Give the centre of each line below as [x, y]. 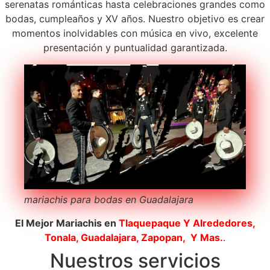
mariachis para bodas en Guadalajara [110, 199]
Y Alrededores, [218, 223]
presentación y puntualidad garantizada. [135, 47]
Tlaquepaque [149, 223]
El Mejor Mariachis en [67, 223]
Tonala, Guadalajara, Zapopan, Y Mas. [134, 237]
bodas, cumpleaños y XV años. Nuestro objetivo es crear [135, 18]
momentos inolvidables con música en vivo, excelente [135, 33]
